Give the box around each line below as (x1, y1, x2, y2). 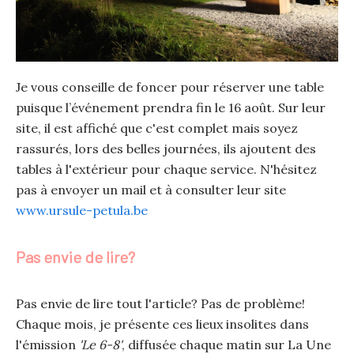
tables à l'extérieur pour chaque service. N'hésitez (15, 161, 317, 178)
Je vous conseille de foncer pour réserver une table (15, 79, 324, 96)
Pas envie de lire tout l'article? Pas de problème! (15, 296, 305, 312)
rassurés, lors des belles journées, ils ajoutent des (15, 141, 316, 157)
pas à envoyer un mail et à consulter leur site (15, 182, 286, 198)
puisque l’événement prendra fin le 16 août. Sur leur (15, 100, 326, 116)
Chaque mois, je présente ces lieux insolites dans (15, 316, 309, 333)
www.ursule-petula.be (15, 202, 148, 219)
